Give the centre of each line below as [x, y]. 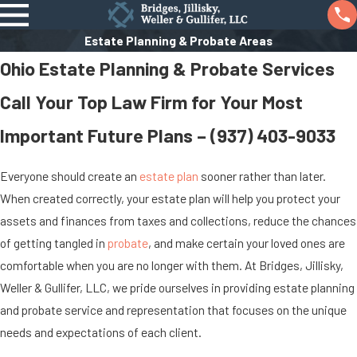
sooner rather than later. [262, 175]
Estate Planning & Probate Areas [178, 41]
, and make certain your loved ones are [247, 242]
